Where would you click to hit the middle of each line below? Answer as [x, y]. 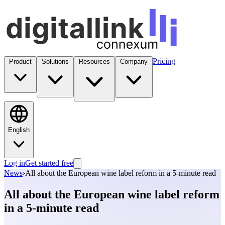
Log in [15, 163]
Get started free [49, 163]
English [19, 130]
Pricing [164, 61]
